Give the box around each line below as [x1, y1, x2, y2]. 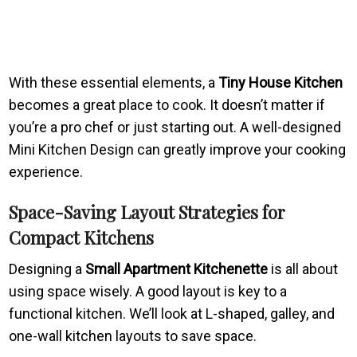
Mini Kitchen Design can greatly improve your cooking [9, 140, 347, 158]
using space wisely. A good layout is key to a [9, 282, 288, 300]
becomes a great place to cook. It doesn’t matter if [9, 96, 326, 113]
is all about [268, 260, 339, 277]
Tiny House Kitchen [218, 73, 343, 91]
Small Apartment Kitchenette [85, 260, 269, 277]
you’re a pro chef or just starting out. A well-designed [9, 118, 342, 135]
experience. [9, 163, 84, 180]
